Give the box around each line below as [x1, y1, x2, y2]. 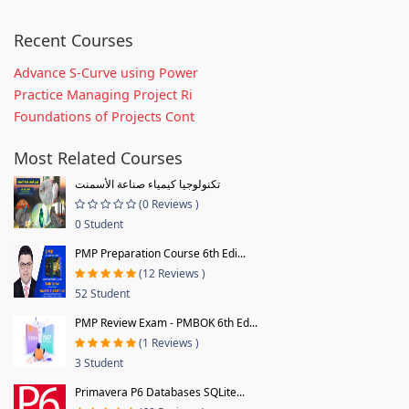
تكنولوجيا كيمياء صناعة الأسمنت [75, 175, 220, 192]
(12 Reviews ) [139, 265, 205, 281]
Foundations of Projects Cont [14, 107, 194, 125]
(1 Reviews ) [139, 334, 199, 351]
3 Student [75, 354, 123, 371]
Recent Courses [14, 28, 133, 51]
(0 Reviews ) [139, 195, 199, 212]
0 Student [75, 215, 123, 232]
